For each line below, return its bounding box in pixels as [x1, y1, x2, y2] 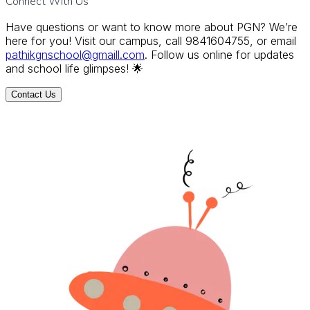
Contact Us [11, 89, 56, 100]
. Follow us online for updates [145, 48, 294, 62]
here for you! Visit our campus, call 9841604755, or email [6, 34, 296, 48]
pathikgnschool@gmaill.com [6, 48, 145, 62]
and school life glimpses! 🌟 [6, 62, 143, 76]
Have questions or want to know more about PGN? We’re [6, 20, 298, 35]
